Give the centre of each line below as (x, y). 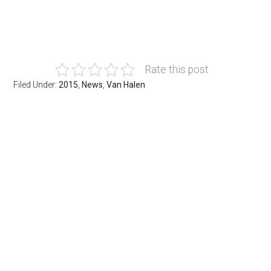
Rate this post (176, 69)
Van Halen (126, 84)
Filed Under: (36, 84)
